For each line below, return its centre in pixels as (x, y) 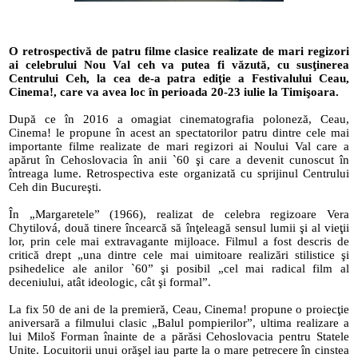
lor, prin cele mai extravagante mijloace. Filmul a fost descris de (179, 241)
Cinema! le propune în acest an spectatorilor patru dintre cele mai (179, 132)
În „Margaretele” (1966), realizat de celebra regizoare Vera (179, 214)
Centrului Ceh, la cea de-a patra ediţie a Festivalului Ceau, (179, 78)
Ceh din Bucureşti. (55, 187)
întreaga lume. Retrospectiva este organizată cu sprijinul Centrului (179, 173)
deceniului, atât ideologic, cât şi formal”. (110, 282)
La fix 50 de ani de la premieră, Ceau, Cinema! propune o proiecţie (179, 309)
